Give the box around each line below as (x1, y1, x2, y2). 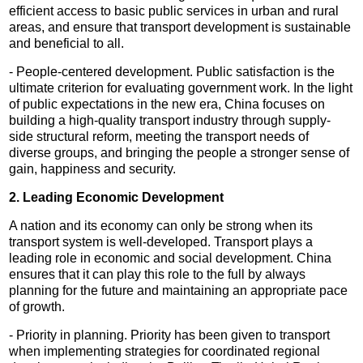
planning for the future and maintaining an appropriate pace (9, 283, 348, 297)
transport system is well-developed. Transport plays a (9, 234, 314, 249)
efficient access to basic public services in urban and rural (9, 3, 340, 18)
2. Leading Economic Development (9, 190, 224, 204)
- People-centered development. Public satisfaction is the (9, 64, 335, 79)
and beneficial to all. (9, 36, 125, 50)
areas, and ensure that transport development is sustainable (9, 19, 352, 34)
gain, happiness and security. (9, 161, 180, 176)
